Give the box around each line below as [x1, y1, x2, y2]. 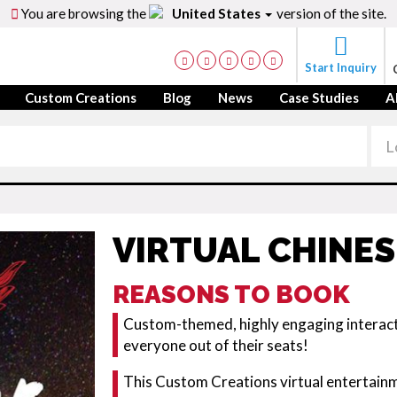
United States [171, 5, 263, 21]
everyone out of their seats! [122, 336, 308, 354]
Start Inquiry [305, 60, 377, 74]
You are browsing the [19, 5, 150, 21]
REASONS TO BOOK [112, 280, 350, 309]
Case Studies [279, 90, 359, 105]
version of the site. [273, 5, 386, 21]
